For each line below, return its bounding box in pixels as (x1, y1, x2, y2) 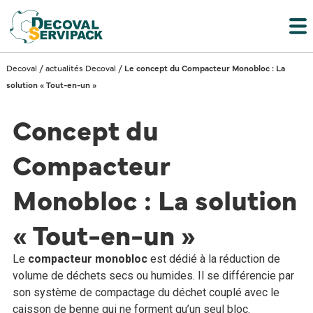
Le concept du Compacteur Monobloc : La (124, 61, 285, 73)
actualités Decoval (45, 61, 116, 73)
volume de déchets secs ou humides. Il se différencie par (12, 268, 294, 282)
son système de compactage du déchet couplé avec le (12, 285, 279, 299)
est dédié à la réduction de (147, 252, 280, 265)
